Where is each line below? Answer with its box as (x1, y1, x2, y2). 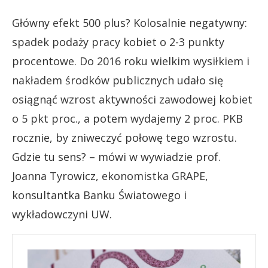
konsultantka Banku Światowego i (12, 187, 187, 202)
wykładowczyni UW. (12, 206, 112, 221)
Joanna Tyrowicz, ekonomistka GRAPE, (12, 168, 208, 183)
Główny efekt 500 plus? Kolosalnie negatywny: (12, 15, 247, 30)
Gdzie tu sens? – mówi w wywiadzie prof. (12, 149, 221, 164)
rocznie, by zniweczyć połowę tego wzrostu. (12, 130, 237, 145)
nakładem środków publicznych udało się (12, 72, 223, 87)
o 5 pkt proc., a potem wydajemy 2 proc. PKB (12, 111, 243, 126)
